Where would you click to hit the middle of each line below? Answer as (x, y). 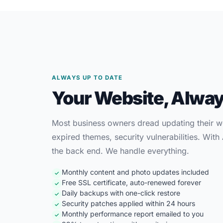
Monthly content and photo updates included (135, 172)
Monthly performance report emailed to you (133, 214)
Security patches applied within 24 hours (128, 203)
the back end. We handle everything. (120, 151)
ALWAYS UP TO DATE (87, 77)
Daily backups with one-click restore (121, 193)
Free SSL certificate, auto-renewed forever (131, 182)
